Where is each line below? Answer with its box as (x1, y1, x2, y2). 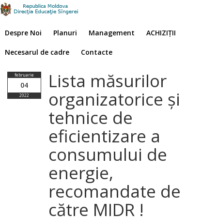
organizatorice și (48, 88, 180, 110)
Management (89, 28, 135, 37)
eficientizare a (48, 124, 160, 147)
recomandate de (48, 180, 181, 202)
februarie (14, 72, 34, 78)
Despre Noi (5, 28, 42, 37)
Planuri (53, 28, 77, 37)
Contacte (81, 47, 112, 57)
